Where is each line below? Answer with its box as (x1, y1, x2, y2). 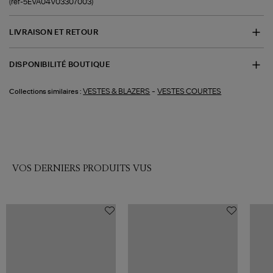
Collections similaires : (9, 88, 82, 95)
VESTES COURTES (157, 87, 222, 95)
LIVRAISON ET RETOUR (9, 28, 99, 36)
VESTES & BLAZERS (83, 87, 151, 95)
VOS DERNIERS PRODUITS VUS (12, 162, 152, 174)
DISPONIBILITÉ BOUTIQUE (9, 61, 110, 69)
